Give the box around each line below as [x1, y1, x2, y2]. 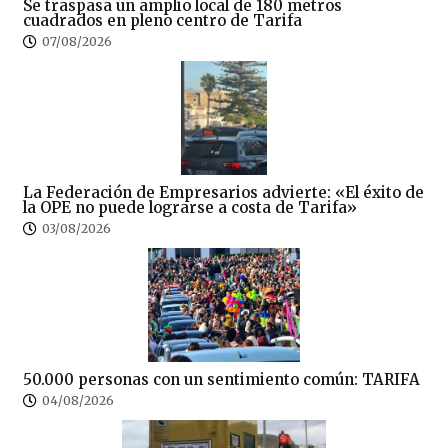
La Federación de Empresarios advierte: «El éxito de [23, 183, 424, 203]
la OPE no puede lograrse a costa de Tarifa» [23, 198, 357, 218]
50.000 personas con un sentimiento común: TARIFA [23, 370, 420, 390]
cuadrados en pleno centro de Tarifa [23, 11, 302, 31]
